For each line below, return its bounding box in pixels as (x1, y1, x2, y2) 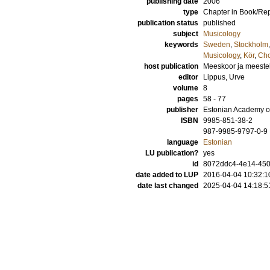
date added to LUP (136, 171, 198, 179)
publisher (166, 105, 198, 114)
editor (178, 73, 198, 81)
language (167, 138, 198, 146)
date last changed (137, 181, 198, 190)
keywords (165, 40, 198, 49)
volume (173, 84, 198, 92)
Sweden (203, 40, 230, 49)
